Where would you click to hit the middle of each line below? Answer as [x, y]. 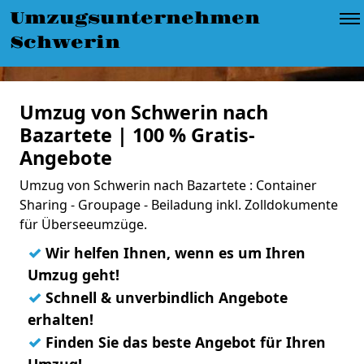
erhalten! [61, 319]
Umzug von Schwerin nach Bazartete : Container [168, 185]
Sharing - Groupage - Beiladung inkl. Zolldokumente [179, 205]
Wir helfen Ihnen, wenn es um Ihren [173, 253]
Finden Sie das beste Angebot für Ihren [184, 342]
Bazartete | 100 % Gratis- [137, 135]
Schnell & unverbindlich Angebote [165, 297]
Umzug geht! [74, 275]
